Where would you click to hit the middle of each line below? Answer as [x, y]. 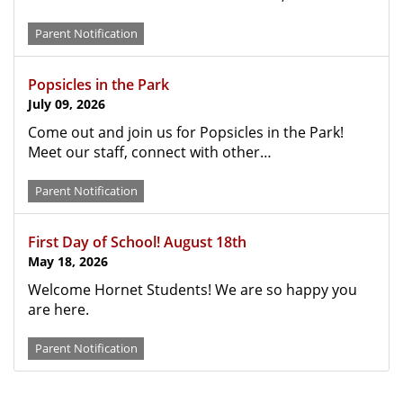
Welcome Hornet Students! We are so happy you [193, 290]
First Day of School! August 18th [137, 242]
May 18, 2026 [68, 261]
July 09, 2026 [67, 104]
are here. [60, 309]
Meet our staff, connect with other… [150, 152]
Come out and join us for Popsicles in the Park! [186, 132]
